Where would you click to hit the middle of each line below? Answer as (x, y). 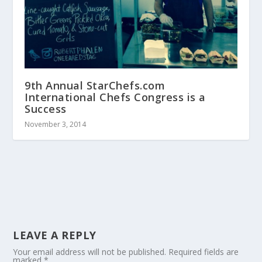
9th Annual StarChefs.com (95, 85)
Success (46, 108)
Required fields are (204, 251)
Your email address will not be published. (90, 251)
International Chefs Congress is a (115, 97)
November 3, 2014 (56, 124)
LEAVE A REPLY (55, 235)
